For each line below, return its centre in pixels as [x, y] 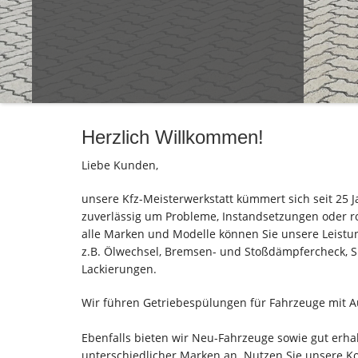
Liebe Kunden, [120, 165]
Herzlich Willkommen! [173, 137]
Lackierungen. [119, 268]
